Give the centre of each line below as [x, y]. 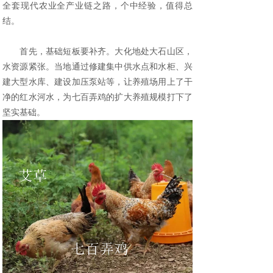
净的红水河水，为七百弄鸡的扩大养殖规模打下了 [97, 97]
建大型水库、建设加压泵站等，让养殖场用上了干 [97, 82]
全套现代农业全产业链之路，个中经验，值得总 [97, 6]
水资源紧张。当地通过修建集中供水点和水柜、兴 [97, 67]
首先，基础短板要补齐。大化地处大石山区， [97, 51]
